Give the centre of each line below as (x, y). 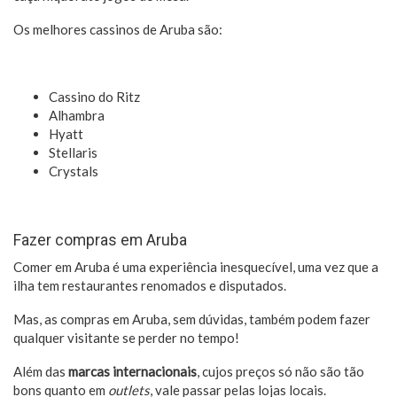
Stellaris (73, 152)
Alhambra (78, 115)
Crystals (74, 171)
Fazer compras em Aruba (100, 240)
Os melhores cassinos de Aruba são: (119, 29)
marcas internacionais (132, 371)
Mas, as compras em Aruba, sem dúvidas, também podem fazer (192, 319)
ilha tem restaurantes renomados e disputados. (150, 285)
